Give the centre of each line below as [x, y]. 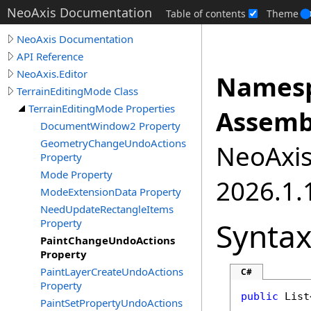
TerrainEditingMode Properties [102, 108]
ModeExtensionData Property [111, 192]
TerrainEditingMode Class [77, 91]
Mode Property [76, 174]
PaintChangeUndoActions [108, 240]
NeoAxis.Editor [52, 74]
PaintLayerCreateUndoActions [112, 271]
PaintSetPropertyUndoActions [111, 303]
